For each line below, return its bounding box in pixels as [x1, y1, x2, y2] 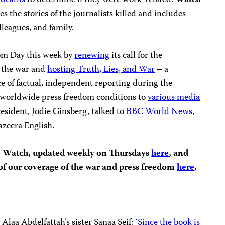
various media [148, 90, 200, 105]
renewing [74, 48, 110, 63]
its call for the [109, 48, 163, 63]
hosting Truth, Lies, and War [47, 62, 155, 77]
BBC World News [126, 104, 193, 120]
